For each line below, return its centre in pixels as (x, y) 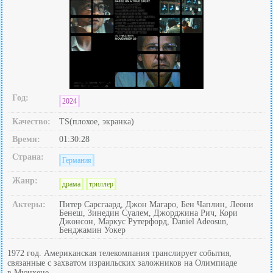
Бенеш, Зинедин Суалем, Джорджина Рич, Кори (148, 213)
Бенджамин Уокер (92, 230)
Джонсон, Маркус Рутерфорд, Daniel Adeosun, (144, 221)
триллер (101, 184)
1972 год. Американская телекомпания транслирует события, (119, 253)
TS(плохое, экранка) (97, 121)
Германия (77, 160)
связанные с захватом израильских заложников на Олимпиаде (122, 263)
